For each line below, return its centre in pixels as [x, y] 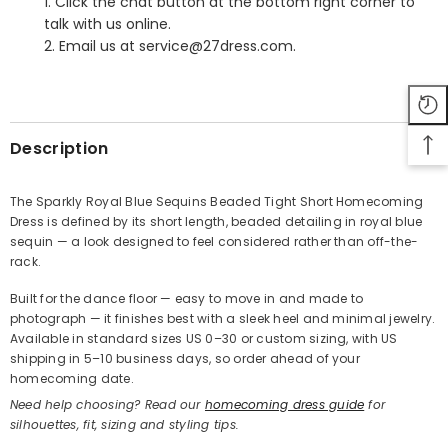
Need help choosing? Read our [107, 405]
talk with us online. [107, 24]
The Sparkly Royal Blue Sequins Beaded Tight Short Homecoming [217, 202]
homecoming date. [72, 379]
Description [59, 149]
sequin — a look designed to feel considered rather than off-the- [214, 242]
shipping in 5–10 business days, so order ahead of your [185, 359]
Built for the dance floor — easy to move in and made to [187, 299]
